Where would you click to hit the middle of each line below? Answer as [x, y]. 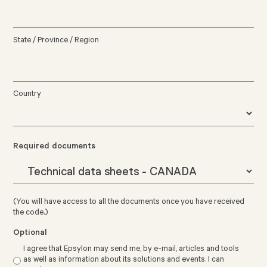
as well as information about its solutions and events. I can [124, 260]
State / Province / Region [56, 41]
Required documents [55, 148]
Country [27, 95]
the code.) [31, 213]
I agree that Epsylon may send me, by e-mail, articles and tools [131, 250]
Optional [30, 234]
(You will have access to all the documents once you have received [129, 203]
